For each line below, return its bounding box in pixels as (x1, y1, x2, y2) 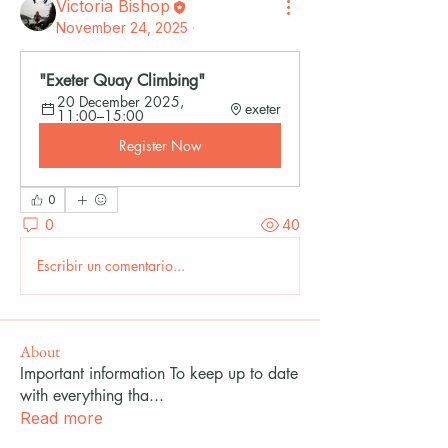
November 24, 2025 (56, 18, 188, 36)
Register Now (118, 135, 202, 155)
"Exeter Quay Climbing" (39, 69, 205, 91)
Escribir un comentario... (37, 256, 185, 276)
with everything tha (20, 384, 149, 406)
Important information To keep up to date (20, 362, 298, 384)
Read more (20, 407, 103, 428)
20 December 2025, (57, 91, 184, 111)
